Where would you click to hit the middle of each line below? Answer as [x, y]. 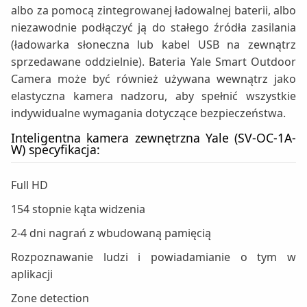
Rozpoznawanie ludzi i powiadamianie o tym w [153, 257]
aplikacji [32, 274]
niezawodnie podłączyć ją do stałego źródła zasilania [153, 28]
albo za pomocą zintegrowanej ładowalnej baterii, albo [153, 11]
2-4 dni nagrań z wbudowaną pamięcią [111, 233]
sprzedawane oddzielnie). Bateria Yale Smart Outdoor [153, 62]
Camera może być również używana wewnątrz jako [153, 79]
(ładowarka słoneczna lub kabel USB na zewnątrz [153, 45]
